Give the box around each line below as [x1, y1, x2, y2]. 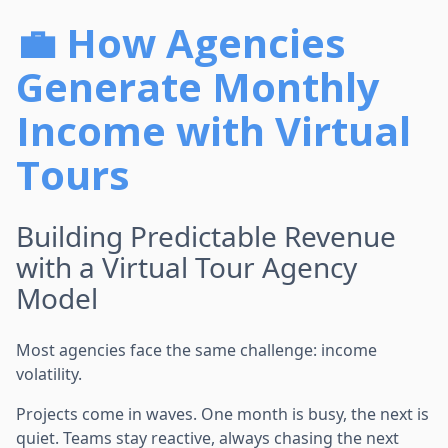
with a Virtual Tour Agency [16, 247, 357, 286]
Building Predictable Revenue [16, 216, 396, 255]
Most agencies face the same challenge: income [16, 338, 377, 361]
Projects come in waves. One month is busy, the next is [16, 402, 429, 425]
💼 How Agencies [16, 14, 346, 70]
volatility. [16, 362, 82, 385]
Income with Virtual [16, 102, 411, 158]
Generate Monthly [16, 58, 380, 114]
